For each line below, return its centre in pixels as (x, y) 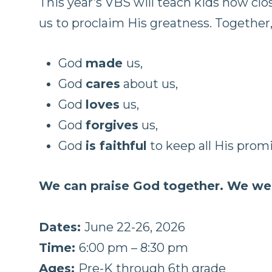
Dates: (62, 227)
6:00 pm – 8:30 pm (134, 248)
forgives (112, 125)
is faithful (116, 146)
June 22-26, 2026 (135, 227)
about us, (149, 84)
